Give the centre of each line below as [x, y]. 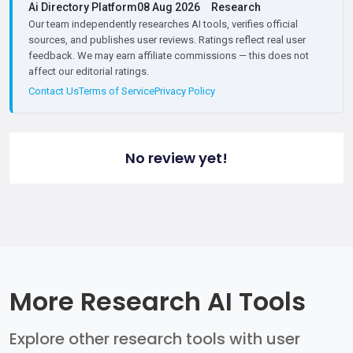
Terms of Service [117, 91]
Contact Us [54, 91]
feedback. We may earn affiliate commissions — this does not [169, 56]
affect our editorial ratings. [89, 72]
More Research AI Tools [158, 302]
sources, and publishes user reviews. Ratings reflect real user [167, 40]
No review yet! [176, 158]
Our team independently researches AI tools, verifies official [163, 24]
